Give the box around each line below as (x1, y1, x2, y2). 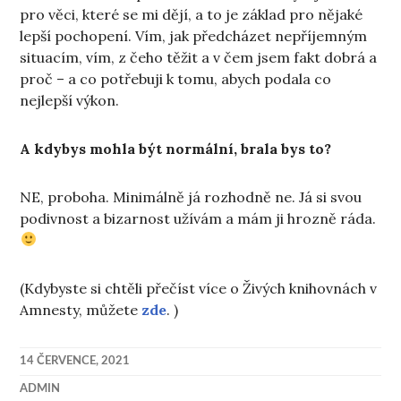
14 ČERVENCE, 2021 (20, 354, 131, 367)
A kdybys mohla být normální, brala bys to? (20, 139, 332, 158)
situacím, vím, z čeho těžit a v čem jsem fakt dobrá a (20, 47, 378, 66)
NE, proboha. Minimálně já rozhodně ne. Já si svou (20, 187, 363, 206)
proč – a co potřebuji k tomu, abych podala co (20, 69, 332, 88)
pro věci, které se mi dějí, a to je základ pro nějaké (20, 4, 363, 23)
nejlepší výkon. (20, 90, 120, 109)
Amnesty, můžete (20, 300, 142, 319)
